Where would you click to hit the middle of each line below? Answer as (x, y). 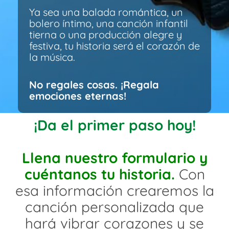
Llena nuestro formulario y (114, 157)
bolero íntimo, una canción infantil (109, 23)
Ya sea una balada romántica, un (106, 12)
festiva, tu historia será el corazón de (114, 45)
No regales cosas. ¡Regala (94, 84)
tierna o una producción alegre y (106, 34)
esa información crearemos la (114, 190)
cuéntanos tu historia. (99, 174)
